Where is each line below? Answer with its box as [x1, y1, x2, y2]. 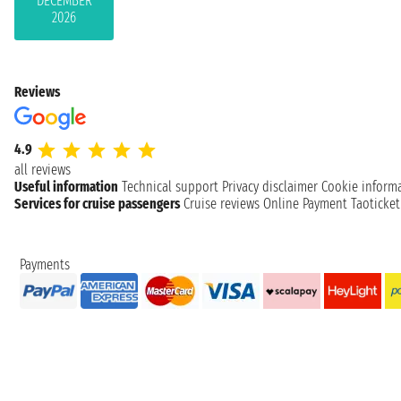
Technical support [122, 177, 218, 195]
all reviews [14, 160, 71, 178]
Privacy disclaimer [222, 177, 318, 195]
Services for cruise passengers [14, 194, 180, 212]
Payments [20, 255, 70, 273]
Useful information [14, 177, 118, 195]
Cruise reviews [183, 194, 260, 212]
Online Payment [263, 194, 347, 212]
